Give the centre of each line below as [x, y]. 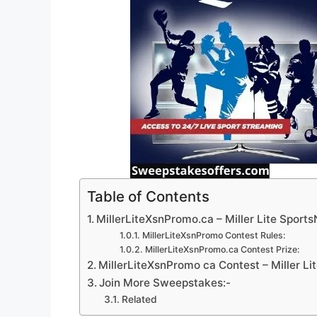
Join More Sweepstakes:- [165, 283]
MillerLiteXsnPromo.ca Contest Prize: [222, 250]
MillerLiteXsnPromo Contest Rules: [214, 236]
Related [139, 300]
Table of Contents [148, 197]
